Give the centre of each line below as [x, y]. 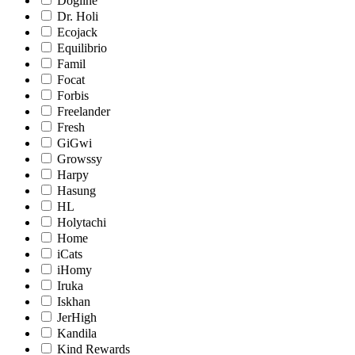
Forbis [73, 96]
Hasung [76, 191]
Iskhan [74, 302]
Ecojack [77, 32]
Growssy [80, 159]
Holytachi [82, 223]
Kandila [77, 334]
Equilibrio [82, 48]
